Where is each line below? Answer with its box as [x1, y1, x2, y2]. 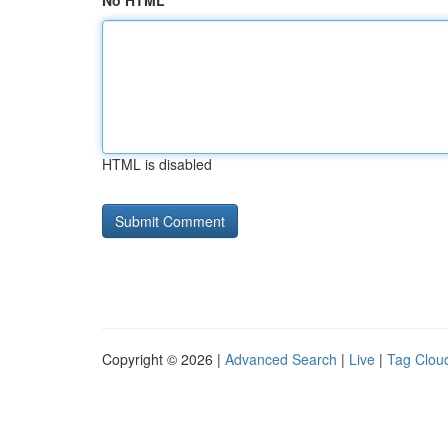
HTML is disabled [102, 154, 212, 174]
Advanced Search [225, 349, 337, 369]
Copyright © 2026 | [102, 349, 225, 369]
